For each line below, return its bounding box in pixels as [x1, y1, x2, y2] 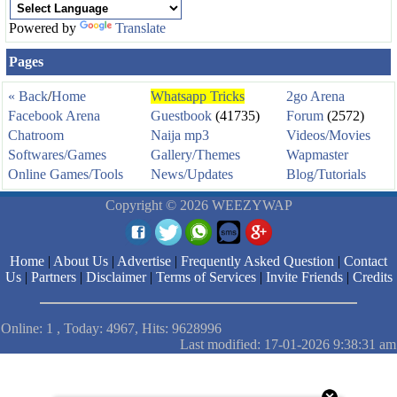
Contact [344, 253, 387, 269]
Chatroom [8, 127, 64, 143]
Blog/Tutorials [286, 166, 366, 182]
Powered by [9, 19, 80, 35]
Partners [30, 269, 76, 284]
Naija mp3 [151, 127, 209, 143]
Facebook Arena [8, 107, 100, 123]
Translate [115, 19, 166, 35]
